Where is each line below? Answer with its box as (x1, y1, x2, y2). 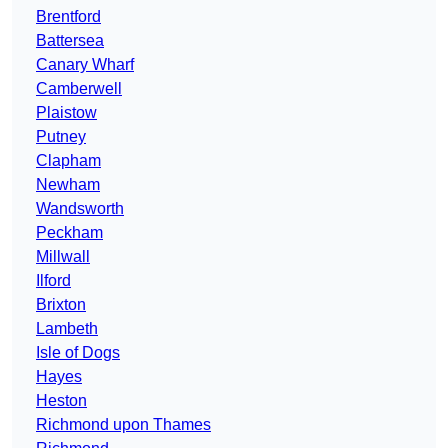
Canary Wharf (36, 56, 134, 74)
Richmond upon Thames (36, 416, 211, 434)
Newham (36, 176, 100, 194)
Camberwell (36, 80, 122, 98)
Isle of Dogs (36, 344, 120, 362)
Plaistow (36, 104, 97, 122)
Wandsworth (36, 200, 124, 218)
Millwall (36, 248, 90, 266)
